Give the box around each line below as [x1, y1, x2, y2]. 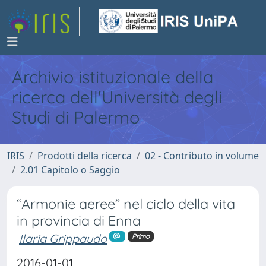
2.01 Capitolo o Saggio [20, 163, 120, 176]
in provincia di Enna [17, 212, 141, 229]
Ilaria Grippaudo [19, 231, 107, 246]
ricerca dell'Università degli [12, 86, 222, 107]
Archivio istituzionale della [12, 66, 213, 87]
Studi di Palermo [12, 106, 140, 128]
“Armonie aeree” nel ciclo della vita [17, 195, 235, 213]
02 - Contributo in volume [145, 149, 259, 162]
